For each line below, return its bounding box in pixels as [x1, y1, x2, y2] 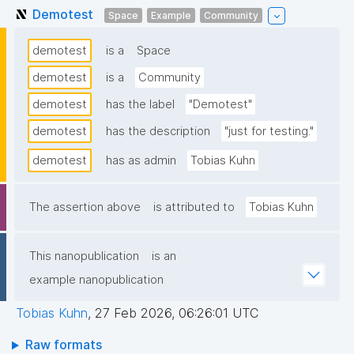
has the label [106, 97, 175, 112]
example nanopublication [29, 273, 164, 288]
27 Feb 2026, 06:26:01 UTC [95, 305, 258, 322]
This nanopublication [29, 249, 139, 264]
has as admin [106, 153, 176, 168]
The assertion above [29, 200, 141, 215]
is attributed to [153, 200, 235, 215]
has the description [106, 124, 210, 139]
